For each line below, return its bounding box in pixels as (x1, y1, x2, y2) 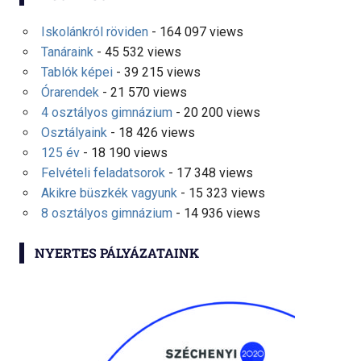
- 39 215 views (112, 64, 201, 80)
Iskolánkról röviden (40, 23, 148, 39)
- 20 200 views (172, 104, 260, 120)
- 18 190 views (79, 144, 168, 160)
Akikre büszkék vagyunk (40, 185, 177, 201)
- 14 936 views (172, 205, 260, 221)
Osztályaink (40, 124, 107, 140)
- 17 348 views (164, 164, 253, 180)
